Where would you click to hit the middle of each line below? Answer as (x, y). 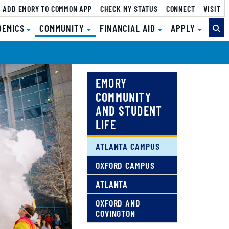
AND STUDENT (129, 111)
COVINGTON (116, 213)
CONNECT (180, 8)
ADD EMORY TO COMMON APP (47, 8)
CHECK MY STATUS (129, 8)
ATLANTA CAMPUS (128, 146)
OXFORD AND (118, 203)
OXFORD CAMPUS (125, 165)
